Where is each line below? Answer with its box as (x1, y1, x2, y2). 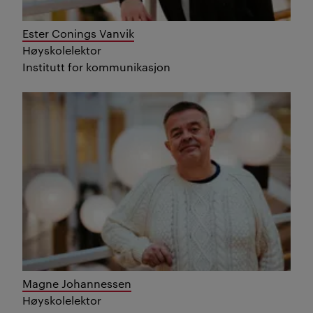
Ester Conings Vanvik (22, 25, 134, 41)
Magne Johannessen (22, 275, 131, 291)
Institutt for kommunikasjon (22, 59, 170, 74)
